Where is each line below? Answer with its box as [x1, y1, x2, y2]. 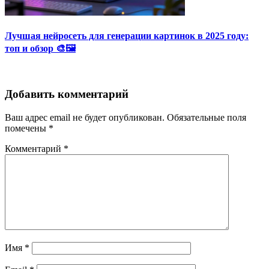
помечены [5, 122, 49, 133]
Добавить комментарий [5, 87, 128, 100]
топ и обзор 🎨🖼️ [5, 43, 76, 53]
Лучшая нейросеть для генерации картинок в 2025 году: [5, 30, 249, 41]
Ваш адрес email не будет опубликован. [5, 112, 165, 122]
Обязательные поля [167, 112, 246, 122]
